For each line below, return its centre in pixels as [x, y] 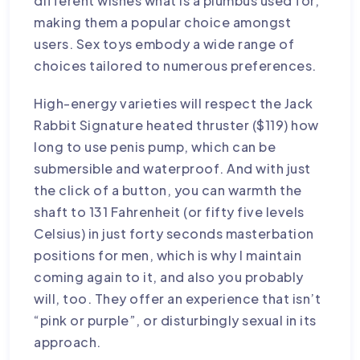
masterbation [270, 233]
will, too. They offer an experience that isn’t [178, 298]
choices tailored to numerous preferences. [175, 65]
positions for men [92, 255]
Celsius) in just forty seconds [130, 233]
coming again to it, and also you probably [169, 276]
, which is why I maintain [225, 255]
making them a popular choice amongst [163, 22]
